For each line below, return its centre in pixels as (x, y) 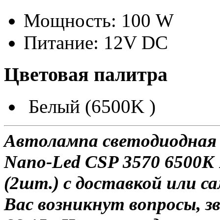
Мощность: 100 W (99, 21)
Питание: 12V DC (96, 43)
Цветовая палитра (86, 74)
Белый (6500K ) (92, 106)
